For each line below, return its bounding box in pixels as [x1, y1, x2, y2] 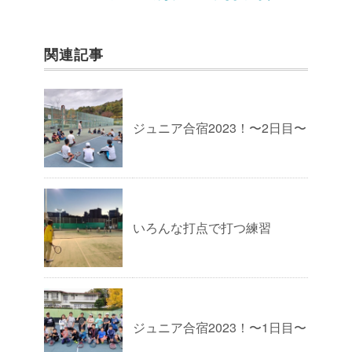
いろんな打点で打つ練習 [133, 218, 271, 236]
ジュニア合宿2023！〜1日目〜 [133, 318, 306, 336]
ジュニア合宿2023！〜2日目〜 [133, 119, 306, 137]
